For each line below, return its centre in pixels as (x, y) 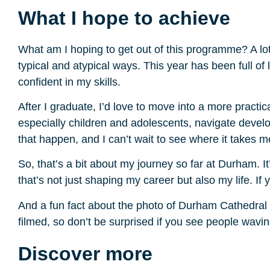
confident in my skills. (69, 82)
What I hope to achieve (124, 18)
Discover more (85, 253)
